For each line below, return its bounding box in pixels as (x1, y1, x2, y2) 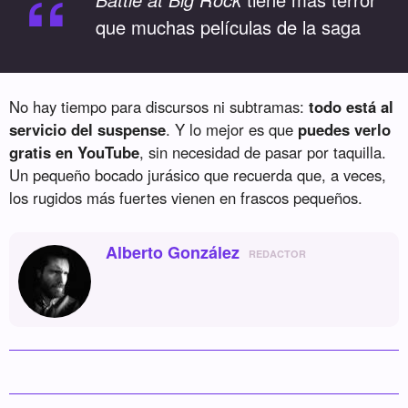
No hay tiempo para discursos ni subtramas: (9, 96, 310, 117)
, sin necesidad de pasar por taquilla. (139, 141, 387, 163)
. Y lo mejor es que (166, 118, 299, 140)
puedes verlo (298, 118, 392, 140)
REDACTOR (249, 247, 307, 260)
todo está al (309, 96, 394, 117)
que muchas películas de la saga (96, 13, 362, 40)
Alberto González (106, 240, 240, 264)
